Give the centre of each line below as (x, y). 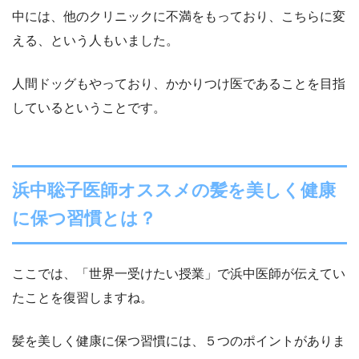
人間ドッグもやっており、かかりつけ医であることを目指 (179, 84)
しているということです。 (89, 108)
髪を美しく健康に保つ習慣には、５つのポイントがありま (179, 341)
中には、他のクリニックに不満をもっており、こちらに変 (179, 17)
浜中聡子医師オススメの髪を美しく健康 (174, 191)
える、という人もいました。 (95, 41)
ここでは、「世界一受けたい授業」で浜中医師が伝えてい (179, 273)
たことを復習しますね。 (83, 297)
